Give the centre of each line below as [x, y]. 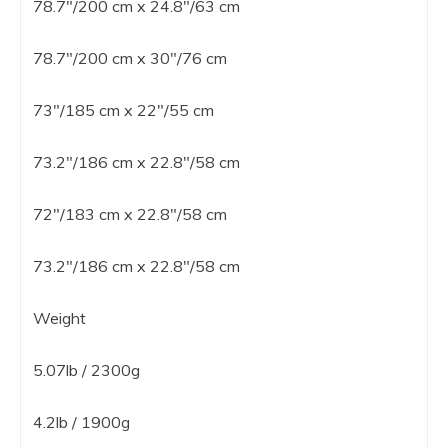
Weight [59, 317]
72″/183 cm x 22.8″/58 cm [130, 213]
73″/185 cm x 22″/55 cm [123, 109]
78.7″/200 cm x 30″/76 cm [130, 57]
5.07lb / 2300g [86, 369]
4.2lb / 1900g [81, 421]
